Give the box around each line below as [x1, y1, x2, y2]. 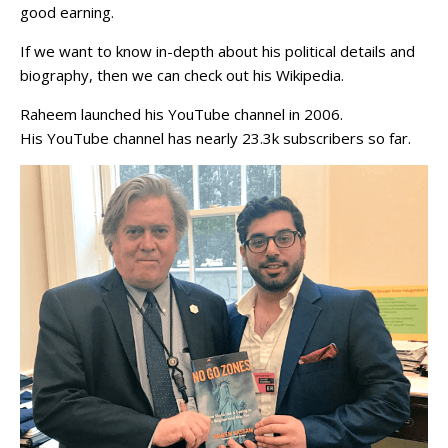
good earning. [20, 2, 114, 23]
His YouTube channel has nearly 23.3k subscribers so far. [20, 128, 411, 149]
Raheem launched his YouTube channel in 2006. [20, 104, 343, 125]
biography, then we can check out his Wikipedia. [20, 65, 344, 86]
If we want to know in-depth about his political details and [20, 41, 415, 62]
